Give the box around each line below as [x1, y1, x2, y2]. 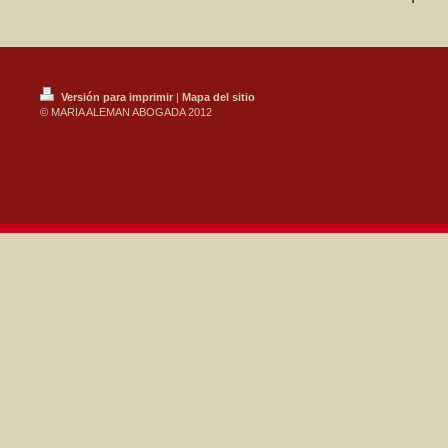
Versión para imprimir [58, 91, 176, 103]
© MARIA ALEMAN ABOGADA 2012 [40, 106, 212, 118]
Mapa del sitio [182, 91, 255, 103]
